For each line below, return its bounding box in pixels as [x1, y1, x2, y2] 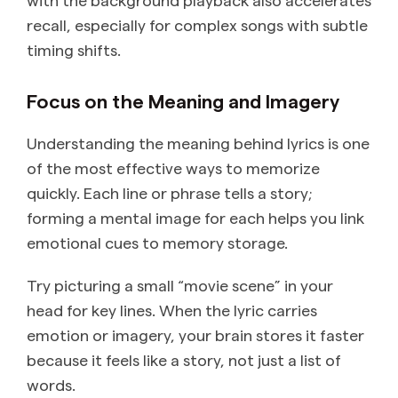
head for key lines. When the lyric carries [27, 299, 317, 319]
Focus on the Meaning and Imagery [27, 88, 339, 112]
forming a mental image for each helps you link [27, 207, 364, 227]
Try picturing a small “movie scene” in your [27, 275, 333, 294]
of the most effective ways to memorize [27, 157, 320, 177]
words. [27, 374, 76, 394]
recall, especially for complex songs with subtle [27, 14, 368, 34]
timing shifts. [27, 39, 121, 59]
